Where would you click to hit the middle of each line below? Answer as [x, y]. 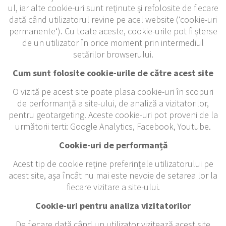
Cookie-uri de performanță [113, 145]
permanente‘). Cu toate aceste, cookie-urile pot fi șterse [113, 31]
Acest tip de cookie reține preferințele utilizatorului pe [113, 163]
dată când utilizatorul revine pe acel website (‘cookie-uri [113, 19]
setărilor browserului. [113, 54]
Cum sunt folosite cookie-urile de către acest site [113, 73]
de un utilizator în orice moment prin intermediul [113, 42]
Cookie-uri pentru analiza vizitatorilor [113, 205]
